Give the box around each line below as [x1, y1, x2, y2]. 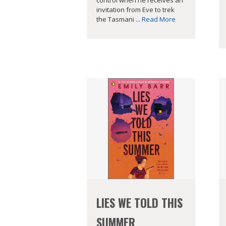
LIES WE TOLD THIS [96, 194, 183, 212]
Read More [142, 14, 176, 24]
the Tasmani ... [96, 14, 142, 24]
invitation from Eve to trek [96, 5, 175, 14]
